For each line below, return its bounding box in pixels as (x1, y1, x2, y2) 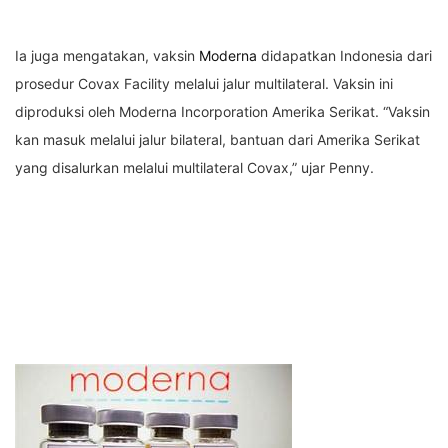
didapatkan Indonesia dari (257, 47, 432, 65)
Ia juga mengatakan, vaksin (15, 47, 199, 65)
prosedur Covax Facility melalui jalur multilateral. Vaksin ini (15, 75, 393, 93)
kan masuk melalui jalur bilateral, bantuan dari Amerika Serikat (15, 131, 420, 149)
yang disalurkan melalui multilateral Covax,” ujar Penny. (15, 159, 374, 177)
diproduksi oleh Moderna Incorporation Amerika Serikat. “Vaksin (15, 103, 430, 121)
